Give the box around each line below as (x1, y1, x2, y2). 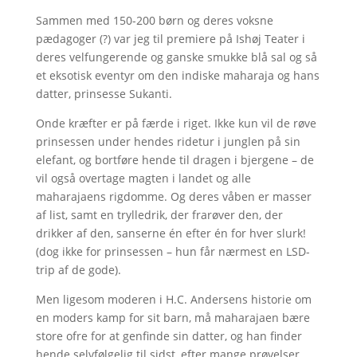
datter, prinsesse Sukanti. (35, 86, 172, 102)
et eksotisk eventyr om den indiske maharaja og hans (35, 68, 320, 84)
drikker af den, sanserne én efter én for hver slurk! (35, 226, 306, 241)
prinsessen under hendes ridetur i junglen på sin (35, 134, 300, 150)
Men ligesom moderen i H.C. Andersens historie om (35, 292, 312, 308)
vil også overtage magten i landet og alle (35, 171, 251, 186)
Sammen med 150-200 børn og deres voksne (35, 13, 273, 29)
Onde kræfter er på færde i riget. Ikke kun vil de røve (35, 116, 316, 131)
